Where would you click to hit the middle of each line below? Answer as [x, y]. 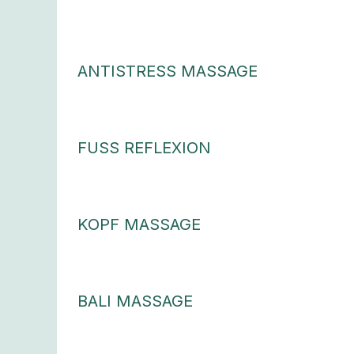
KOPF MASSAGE [139, 225]
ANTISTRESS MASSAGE [167, 72]
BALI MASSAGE [135, 301]
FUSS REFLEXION [144, 148]
